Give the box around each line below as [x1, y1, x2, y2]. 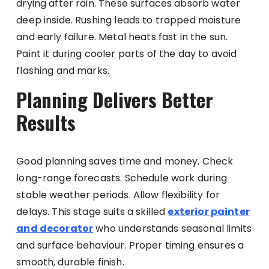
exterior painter [168, 205, 250, 219]
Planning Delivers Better [16, 85, 214, 114]
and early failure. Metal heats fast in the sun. [16, 30, 228, 44]
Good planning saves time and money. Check [16, 154, 234, 169]
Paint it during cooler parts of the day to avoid [16, 47, 237, 61]
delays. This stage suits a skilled [16, 205, 168, 219]
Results [16, 108, 76, 137]
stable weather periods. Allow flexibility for [16, 188, 220, 202]
